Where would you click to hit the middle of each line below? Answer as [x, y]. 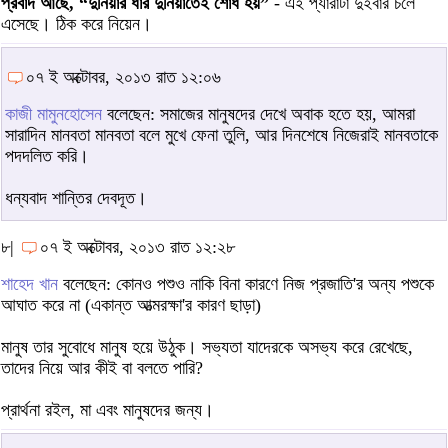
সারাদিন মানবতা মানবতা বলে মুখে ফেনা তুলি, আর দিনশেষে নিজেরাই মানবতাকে [221, 134]
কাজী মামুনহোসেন [53, 113]
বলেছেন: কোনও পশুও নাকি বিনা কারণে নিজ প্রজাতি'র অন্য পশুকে [246, 283]
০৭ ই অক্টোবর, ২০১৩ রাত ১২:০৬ [123, 76]
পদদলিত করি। [47, 155]
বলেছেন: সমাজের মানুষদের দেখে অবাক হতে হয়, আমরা [258, 113]
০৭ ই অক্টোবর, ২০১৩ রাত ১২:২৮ [137, 246]
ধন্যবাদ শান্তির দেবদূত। [76, 197]
